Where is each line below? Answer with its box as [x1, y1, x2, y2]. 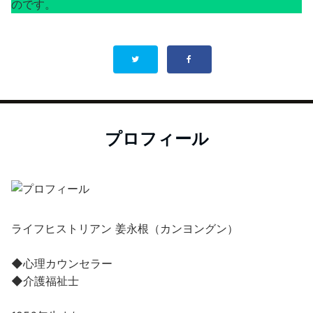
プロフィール [104, 129, 209, 149]
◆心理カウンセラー [11, 256, 112, 270]
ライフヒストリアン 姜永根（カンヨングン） [11, 221, 238, 235]
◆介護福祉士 [11, 274, 79, 288]
